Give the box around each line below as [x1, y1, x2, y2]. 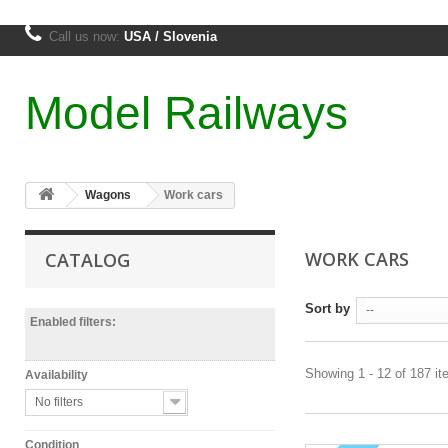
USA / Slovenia [124, 29, 217, 44]
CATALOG [45, 248, 130, 272]
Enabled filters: [30, 315, 116, 329]
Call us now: [49, 29, 124, 44]
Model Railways [25, 88, 348, 139]
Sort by [305, 301, 350, 316]
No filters [35, 395, 83, 409]
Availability [25, 368, 88, 382]
